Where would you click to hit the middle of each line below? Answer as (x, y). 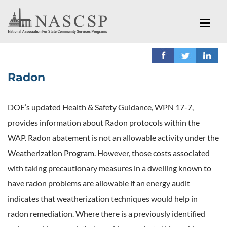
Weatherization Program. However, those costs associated (109, 153)
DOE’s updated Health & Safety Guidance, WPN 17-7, (101, 107)
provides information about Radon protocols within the (104, 122)
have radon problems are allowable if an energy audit (99, 183)
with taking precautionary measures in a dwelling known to (109, 168)
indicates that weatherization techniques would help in (103, 198)
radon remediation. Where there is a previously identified (106, 213)
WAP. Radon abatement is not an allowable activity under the (113, 137)
